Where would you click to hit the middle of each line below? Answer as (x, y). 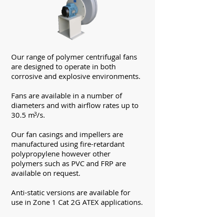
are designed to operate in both (63, 66)
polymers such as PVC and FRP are (69, 163)
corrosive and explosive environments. (76, 76)
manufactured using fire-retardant (68, 144)
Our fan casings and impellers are (67, 134)
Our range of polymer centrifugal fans (74, 57)
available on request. (46, 173)
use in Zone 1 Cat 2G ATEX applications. (77, 202)
